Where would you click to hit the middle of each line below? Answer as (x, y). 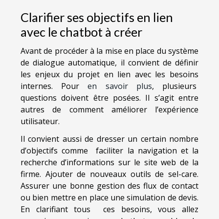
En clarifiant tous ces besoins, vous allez (109, 209)
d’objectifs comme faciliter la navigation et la (109, 151)
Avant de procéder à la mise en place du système (109, 51)
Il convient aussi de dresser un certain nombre (109, 139)
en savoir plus (120, 86)
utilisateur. (40, 121)
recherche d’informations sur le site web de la (109, 163)
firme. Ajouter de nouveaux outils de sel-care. (109, 174)
